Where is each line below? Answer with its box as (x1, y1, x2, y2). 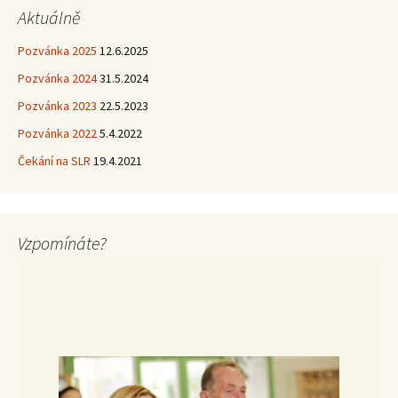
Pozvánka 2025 (18, 43, 97, 60)
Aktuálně (18, 6, 80, 29)
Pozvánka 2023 (18, 98, 97, 115)
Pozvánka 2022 (18, 125, 97, 142)
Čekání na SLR (18, 153, 91, 170)
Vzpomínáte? (18, 232, 107, 255)
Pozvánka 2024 (18, 70, 97, 87)
